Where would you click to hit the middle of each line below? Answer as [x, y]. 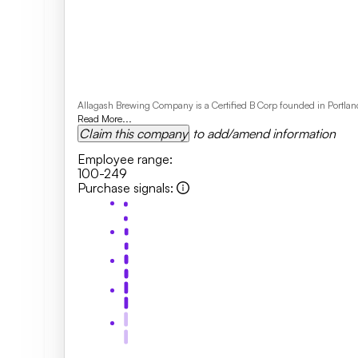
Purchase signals [124, 188]
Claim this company [133, 133]
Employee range [123, 159]
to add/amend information [264, 133]
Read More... [105, 119]
